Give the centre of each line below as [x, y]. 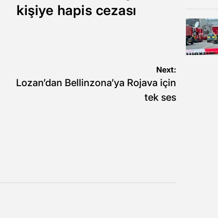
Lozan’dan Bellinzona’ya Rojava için [96, 82]
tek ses [160, 97]
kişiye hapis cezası [77, 10]
